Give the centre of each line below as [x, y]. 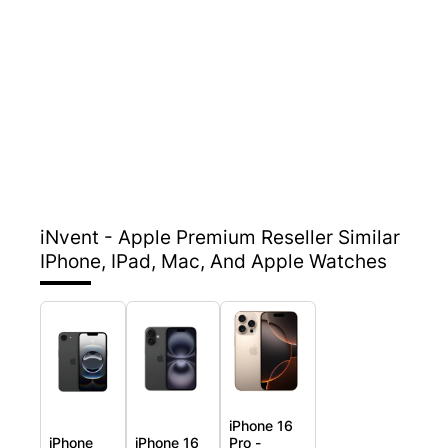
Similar [369, 237]
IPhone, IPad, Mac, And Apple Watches [213, 261]
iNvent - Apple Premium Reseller [189, 237]
